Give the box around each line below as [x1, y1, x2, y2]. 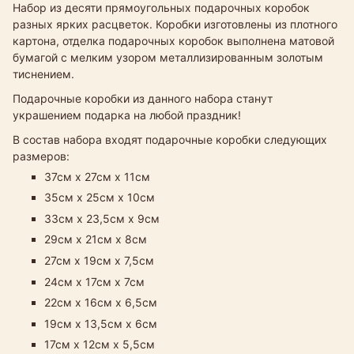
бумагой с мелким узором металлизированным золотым [13, 50, 323, 64]
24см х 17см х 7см [44, 274, 145, 288]
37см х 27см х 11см [44, 169, 150, 183]
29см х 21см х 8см [44, 232, 147, 247]
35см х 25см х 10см [44, 190, 155, 205]
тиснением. [13, 66, 77, 81]
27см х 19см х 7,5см [44, 254, 154, 268]
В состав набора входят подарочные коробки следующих [13, 132, 327, 146]
